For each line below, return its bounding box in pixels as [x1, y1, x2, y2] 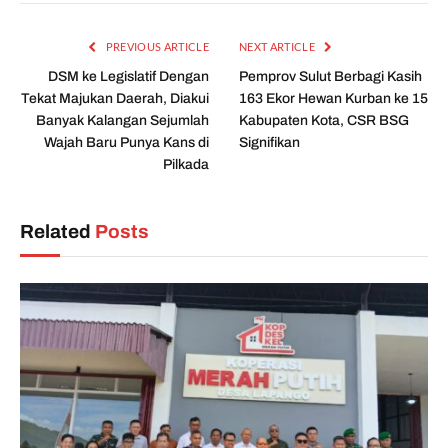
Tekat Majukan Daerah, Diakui [21, 90, 209, 106]
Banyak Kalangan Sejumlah [36, 112, 209, 128]
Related [20, 220, 95, 242]
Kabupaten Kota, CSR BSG [239, 112, 409, 128]
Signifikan [239, 134, 300, 150]
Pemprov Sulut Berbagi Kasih [239, 68, 422, 84]
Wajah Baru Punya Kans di [44, 134, 209, 150]
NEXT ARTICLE [239, 39, 318, 53]
